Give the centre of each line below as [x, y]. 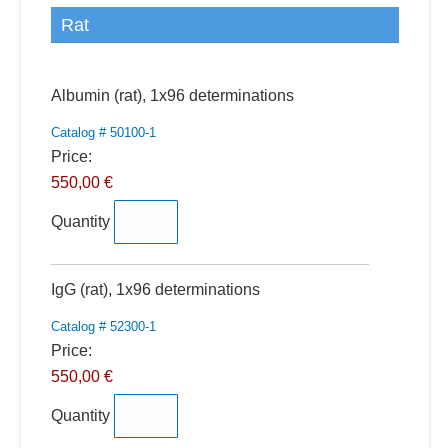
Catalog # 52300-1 [103, 326]
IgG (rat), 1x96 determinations [155, 289]
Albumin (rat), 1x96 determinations [172, 95]
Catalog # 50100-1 [103, 132]
